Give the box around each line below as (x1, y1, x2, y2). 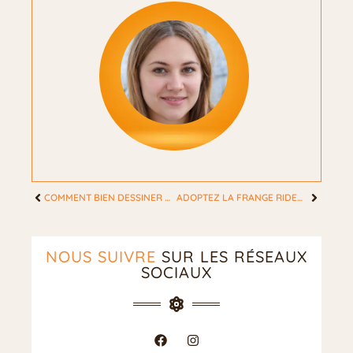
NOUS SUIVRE (46, 247, 156, 267)
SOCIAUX (141, 262, 212, 283)
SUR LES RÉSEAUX (156, 247, 307, 267)
